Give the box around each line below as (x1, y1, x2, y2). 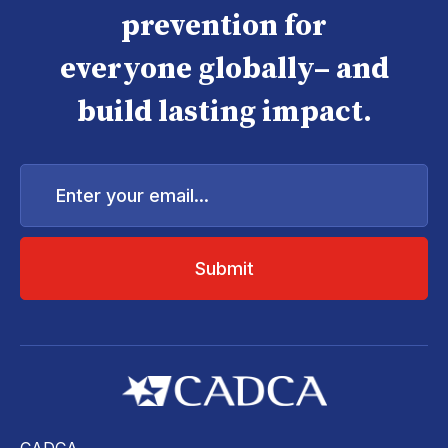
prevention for (121, 7, 327, 46)
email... (19, 194, 67, 212)
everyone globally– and (59, 50, 389, 89)
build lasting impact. (76, 93, 372, 132)
